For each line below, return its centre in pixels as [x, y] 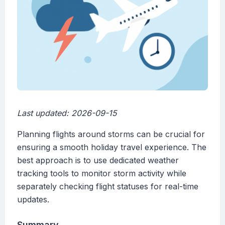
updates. [33, 200]
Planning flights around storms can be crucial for [111, 134]
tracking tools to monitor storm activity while [102, 174]
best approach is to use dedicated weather [98, 160]
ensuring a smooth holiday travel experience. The [112, 147]
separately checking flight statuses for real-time [108, 187]
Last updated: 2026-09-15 [67, 113]
